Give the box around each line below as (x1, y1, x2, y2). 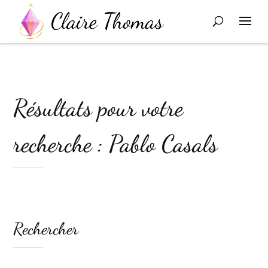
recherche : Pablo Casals (13, 129, 218, 158)
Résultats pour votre (13, 93, 184, 122)
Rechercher (13, 218, 79, 239)
